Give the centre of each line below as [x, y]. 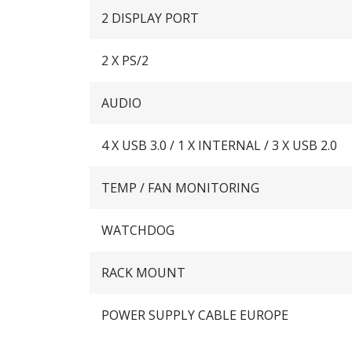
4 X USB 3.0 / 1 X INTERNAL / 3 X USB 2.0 [219, 145]
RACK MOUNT [143, 272]
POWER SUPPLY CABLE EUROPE [195, 315]
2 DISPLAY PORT [150, 18]
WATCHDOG [138, 230]
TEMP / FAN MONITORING [180, 187]
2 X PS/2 [125, 60]
